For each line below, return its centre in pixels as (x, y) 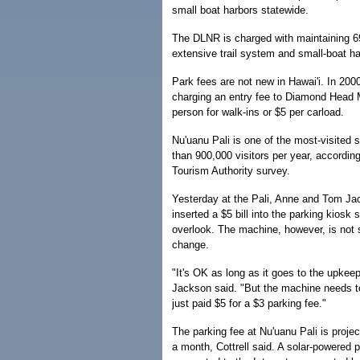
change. (190, 245)
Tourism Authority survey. (231, 171)
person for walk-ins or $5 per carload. (258, 112)
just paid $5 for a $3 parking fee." (249, 304)
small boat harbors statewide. (240, 10)
